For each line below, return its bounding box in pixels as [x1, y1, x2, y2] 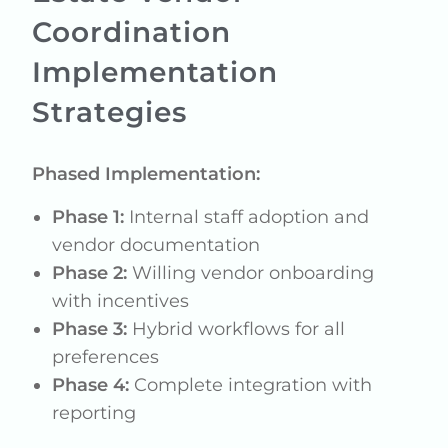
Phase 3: [52, 318, 128, 341]
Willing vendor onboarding [127, 262, 375, 285]
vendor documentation [52, 234, 261, 257]
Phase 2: [52, 262, 128, 285]
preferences [52, 346, 160, 369]
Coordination [32, 15, 232, 50]
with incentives [52, 290, 190, 313]
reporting [52, 402, 137, 425]
